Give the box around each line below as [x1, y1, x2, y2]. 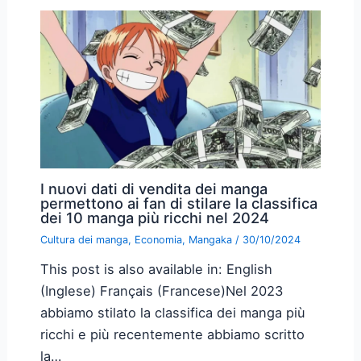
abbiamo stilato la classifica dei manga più [39, 305, 305, 321]
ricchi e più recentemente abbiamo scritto [39, 326, 305, 342]
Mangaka [188, 234, 232, 247]
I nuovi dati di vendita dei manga [39, 180, 268, 198]
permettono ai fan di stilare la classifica [39, 194, 317, 213]
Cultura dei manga [39, 234, 128, 247]
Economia [134, 234, 182, 247]
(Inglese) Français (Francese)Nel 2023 [39, 283, 283, 299]
